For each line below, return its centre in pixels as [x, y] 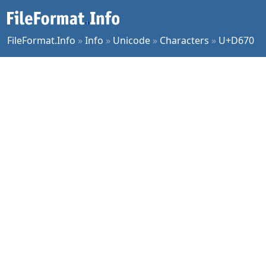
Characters [184, 40]
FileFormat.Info [41, 40]
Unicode [132, 40]
